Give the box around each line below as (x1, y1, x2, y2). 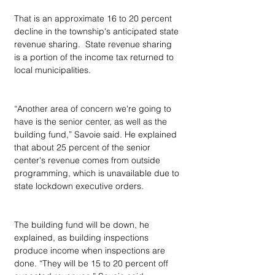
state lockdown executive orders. (14, 180, 144, 192)
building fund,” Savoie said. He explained (14, 129, 179, 140)
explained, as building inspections (14, 232, 151, 243)
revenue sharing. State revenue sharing (14, 39, 174, 50)
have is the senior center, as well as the (14, 116, 169, 127)
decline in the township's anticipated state (14, 26, 181, 37)
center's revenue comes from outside (14, 155, 163, 166)
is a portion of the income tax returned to (14, 52, 176, 63)
